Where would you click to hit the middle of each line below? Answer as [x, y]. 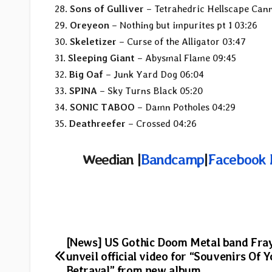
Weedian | [111, 160]
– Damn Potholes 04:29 [185, 107]
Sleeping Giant [101, 58]
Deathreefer [97, 124]
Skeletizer [93, 42]
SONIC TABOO [102, 107]
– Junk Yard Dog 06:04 [154, 75]
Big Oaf [86, 75]
